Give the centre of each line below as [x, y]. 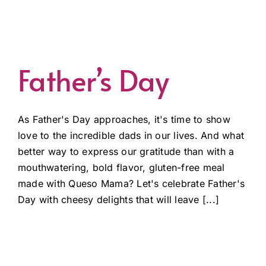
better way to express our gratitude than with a [126, 151]
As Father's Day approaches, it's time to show [124, 119]
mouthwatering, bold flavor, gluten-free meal [121, 167]
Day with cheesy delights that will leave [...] [119, 199]
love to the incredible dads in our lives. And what [131, 135]
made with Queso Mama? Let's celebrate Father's [132, 183]
